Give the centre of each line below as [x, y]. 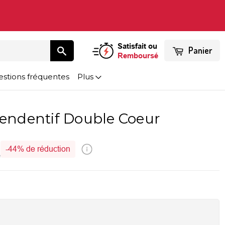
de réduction [47, 149]
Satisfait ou [138, 46]
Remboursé [138, 55]
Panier [200, 50]
